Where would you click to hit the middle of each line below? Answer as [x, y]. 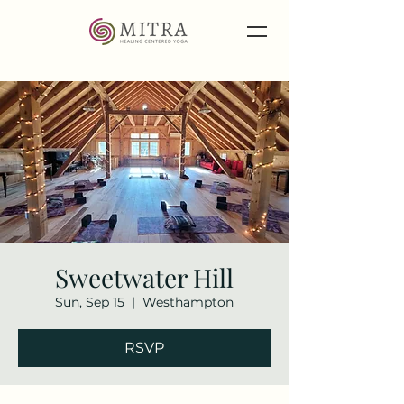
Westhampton [188, 302]
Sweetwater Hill [144, 277]
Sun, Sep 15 [90, 302]
